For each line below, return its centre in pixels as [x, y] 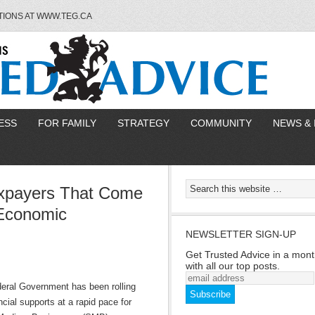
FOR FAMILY [67, 123]
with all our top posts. [233, 266]
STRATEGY [143, 123]
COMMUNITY [221, 123]
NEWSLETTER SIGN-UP [241, 234]
